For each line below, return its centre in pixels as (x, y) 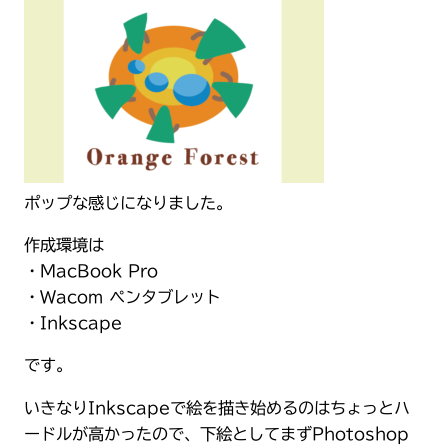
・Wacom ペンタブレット (122, 297)
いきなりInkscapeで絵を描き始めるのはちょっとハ (217, 407)
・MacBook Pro (91, 271)
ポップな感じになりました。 (128, 202)
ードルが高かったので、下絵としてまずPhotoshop (216, 433)
